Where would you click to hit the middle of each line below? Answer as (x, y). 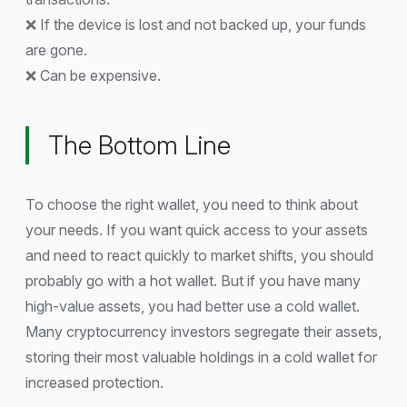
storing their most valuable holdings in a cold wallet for (201, 357)
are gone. (56, 50)
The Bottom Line (139, 145)
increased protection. (94, 383)
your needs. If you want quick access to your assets (197, 230)
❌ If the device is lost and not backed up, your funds (196, 24)
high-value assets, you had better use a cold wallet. (193, 307)
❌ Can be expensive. (93, 75)
